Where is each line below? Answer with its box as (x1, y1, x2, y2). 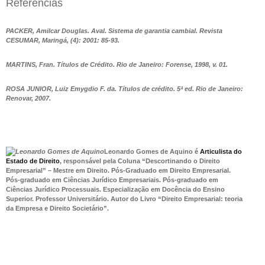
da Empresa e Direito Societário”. (6, 204, 109, 212)
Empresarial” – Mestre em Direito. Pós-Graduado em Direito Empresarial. (6, 166, 231, 174)
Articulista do (200, 147, 242, 155)
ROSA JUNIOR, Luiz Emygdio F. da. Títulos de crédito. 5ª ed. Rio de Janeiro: (6, 85, 243, 92)
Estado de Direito (6, 157, 60, 164)
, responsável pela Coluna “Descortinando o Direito (60, 157, 220, 164)
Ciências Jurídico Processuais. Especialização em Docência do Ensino (6, 185, 225, 193)
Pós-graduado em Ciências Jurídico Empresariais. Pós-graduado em (6, 176, 218, 183)
